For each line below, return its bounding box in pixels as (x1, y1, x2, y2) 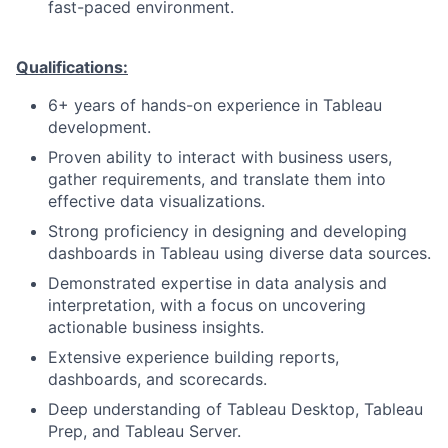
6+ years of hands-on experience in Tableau (48, 95, 382, 115)
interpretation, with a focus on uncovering (48, 295, 366, 315)
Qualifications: (16, 57, 128, 77)
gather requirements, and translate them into (48, 169, 386, 189)
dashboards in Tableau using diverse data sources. (48, 243, 431, 263)
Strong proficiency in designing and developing (48, 221, 407, 241)
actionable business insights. (48, 317, 264, 337)
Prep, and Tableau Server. (48, 421, 241, 441)
